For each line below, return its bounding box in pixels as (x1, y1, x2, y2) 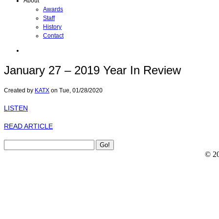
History (43, 23, 62, 30)
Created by (4, 87, 35, 94)
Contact (43, 32, 64, 39)
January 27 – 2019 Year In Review (4, 63, 181, 77)
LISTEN (4, 104, 28, 112)
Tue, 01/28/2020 (59, 87, 103, 94)
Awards (43, 6, 63, 13)
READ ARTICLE (4, 122, 53, 131)
